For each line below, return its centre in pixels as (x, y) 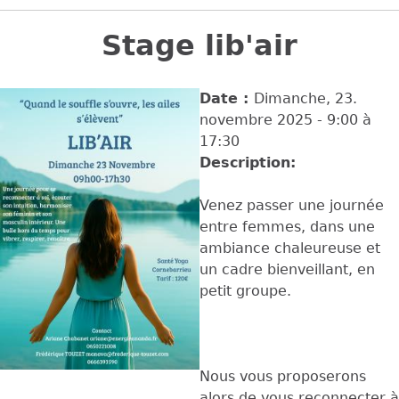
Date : (227, 98)
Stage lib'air (199, 45)
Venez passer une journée (292, 205)
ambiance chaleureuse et (290, 248)
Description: (250, 162)
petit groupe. (245, 290)
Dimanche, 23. (305, 98)
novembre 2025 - (263, 119)
